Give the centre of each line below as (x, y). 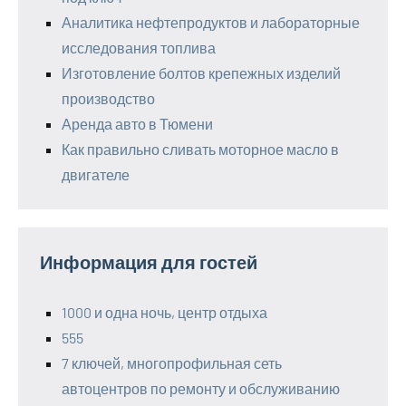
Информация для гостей (149, 262)
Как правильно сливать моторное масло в (200, 150)
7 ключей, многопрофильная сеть (172, 363)
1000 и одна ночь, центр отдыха (164, 313)
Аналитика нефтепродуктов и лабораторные (211, 23)
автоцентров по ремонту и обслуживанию (201, 389)
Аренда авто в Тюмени (137, 124)
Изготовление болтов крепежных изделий (201, 73)
